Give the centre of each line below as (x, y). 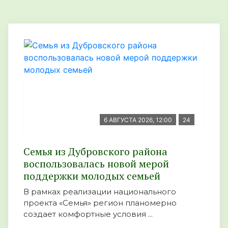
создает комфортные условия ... (88, 214)
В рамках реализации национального (100, 191)
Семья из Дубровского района (95, 151)
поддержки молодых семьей (94, 176)
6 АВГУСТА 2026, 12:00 (138, 120)
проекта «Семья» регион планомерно (100, 203)
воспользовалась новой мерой (96, 163)
